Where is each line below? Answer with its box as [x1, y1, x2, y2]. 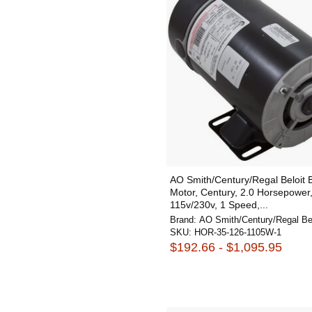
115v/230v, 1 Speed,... [170, 199, 268, 210]
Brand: [170, 214, 199, 225]
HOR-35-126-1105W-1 [194, 227, 281, 237]
